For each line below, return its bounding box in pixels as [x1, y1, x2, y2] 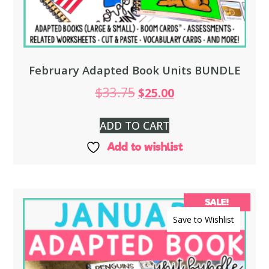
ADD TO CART [100, 118, 169, 133]
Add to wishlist [107, 139, 183, 154]
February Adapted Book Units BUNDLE [28, 62, 241, 78]
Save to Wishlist [172, 213, 234, 225]
